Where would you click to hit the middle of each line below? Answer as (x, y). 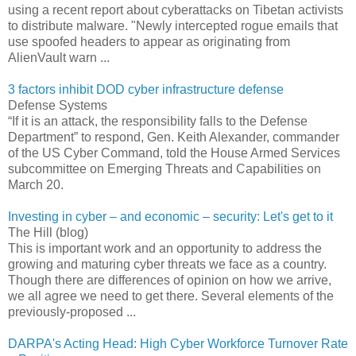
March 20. (36, 184)
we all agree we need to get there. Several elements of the (171, 296)
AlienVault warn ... (59, 57)
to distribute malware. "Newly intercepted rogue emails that (173, 25)
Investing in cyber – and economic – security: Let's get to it (170, 216)
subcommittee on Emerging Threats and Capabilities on (164, 168)
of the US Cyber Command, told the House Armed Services (174, 153)
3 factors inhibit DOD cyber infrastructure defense (146, 89)
